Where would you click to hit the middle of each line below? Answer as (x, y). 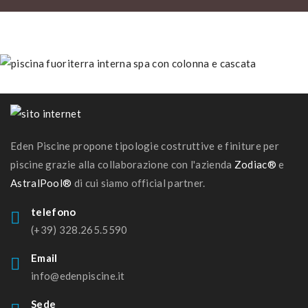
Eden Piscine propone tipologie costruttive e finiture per (145, 146)
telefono (54, 212)
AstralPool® (41, 183)
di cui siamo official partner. (139, 183)
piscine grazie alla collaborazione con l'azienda (122, 165)
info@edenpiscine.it (78, 276)
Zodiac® (255, 165)
